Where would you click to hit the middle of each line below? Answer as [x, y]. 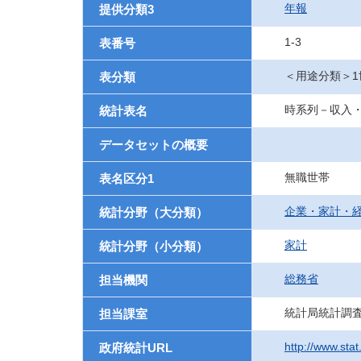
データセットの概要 [154, 145]
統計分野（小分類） [154, 246]
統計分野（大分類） [154, 212]
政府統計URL [136, 348]
